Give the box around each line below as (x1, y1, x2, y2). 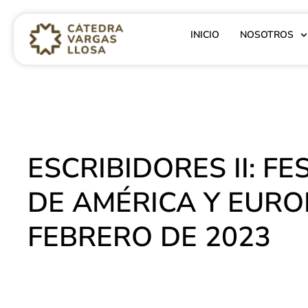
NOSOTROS (240, 28, 294, 41)
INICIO (190, 28, 220, 41)
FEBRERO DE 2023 (27, 219, 271, 256)
